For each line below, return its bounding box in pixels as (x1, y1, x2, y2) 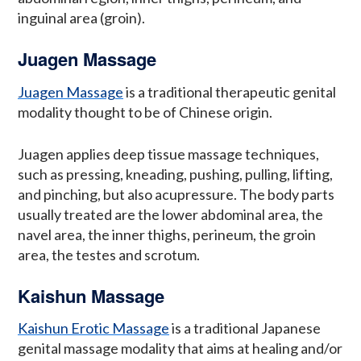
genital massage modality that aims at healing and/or (18, 339, 342, 358)
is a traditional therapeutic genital (123, 82, 336, 101)
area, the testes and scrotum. (18, 245, 200, 263)
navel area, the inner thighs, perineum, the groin (18, 225, 316, 243)
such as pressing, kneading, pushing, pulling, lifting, (18, 164, 333, 183)
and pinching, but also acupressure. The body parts (18, 185, 334, 203)
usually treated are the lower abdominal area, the (18, 205, 323, 223)
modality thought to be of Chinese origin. (18, 102, 272, 121)
